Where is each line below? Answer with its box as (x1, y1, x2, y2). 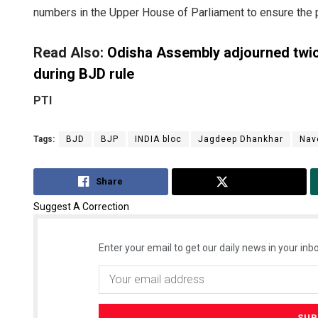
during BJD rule (33, 65, 134, 83)
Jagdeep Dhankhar (198, 134, 283, 145)
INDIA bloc (135, 134, 182, 145)
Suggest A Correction (33, 200, 129, 212)
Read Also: (33, 44, 107, 62)
